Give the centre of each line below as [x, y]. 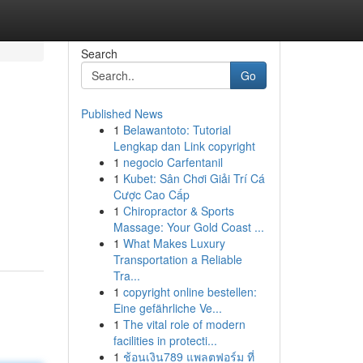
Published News [122, 113]
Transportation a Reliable [177, 259]
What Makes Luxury [174, 243]
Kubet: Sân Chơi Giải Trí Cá [194, 178]
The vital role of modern [184, 324]
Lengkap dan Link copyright [184, 146]
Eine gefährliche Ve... [167, 308]
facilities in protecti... [165, 340]
